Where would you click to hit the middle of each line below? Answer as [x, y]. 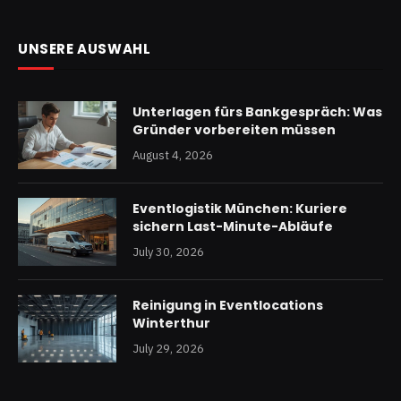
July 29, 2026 [168, 349]
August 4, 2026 [173, 156]
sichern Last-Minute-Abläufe [233, 227]
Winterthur [171, 324]
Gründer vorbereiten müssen [234, 130]
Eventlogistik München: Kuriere [240, 209]
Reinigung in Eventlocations [228, 306]
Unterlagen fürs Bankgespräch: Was [257, 112]
